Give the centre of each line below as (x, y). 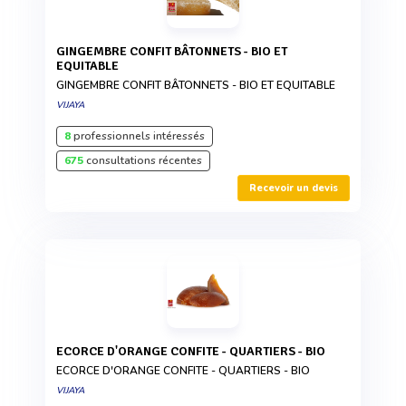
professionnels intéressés (138, 135)
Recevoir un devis (294, 188)
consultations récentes (143, 160)
